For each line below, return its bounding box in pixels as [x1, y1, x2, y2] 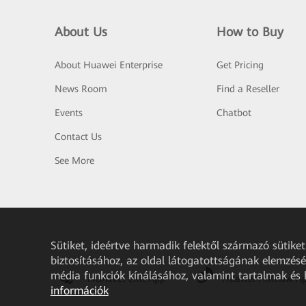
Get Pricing [216, 59, 264, 70]
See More [55, 155, 94, 166]
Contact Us [55, 131, 102, 142]
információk [50, 284, 109, 297]
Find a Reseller [216, 83, 279, 94]
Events [55, 107, 83, 118]
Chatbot [216, 107, 251, 118]
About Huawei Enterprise [55, 59, 163, 70]
